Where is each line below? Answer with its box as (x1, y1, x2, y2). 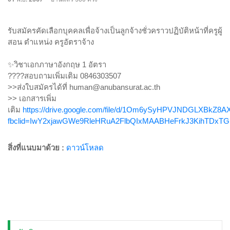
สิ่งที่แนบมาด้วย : (8, 143, 66, 152)
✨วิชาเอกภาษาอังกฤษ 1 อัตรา (8, 60, 106, 69)
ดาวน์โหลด (66, 143, 104, 152)
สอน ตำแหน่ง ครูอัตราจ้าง (8, 37, 96, 46)
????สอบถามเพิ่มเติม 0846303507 (8, 71, 121, 80)
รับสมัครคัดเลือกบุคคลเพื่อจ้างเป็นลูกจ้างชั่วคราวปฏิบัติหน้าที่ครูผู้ (8, 26, 222, 35)
